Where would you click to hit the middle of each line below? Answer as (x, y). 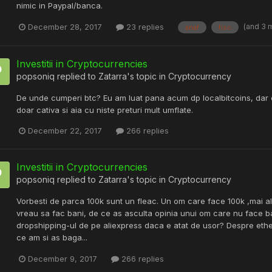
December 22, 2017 (65, 131)
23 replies (144, 27)
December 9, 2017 (63, 258)
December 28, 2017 (65, 27)
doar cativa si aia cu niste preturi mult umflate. (105, 110)
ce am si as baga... (52, 238)
